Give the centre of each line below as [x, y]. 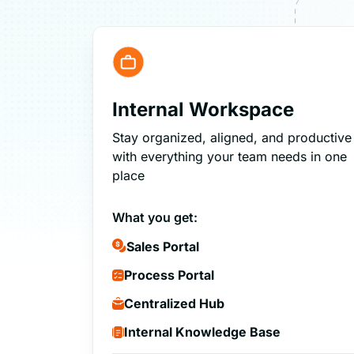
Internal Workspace [203, 110]
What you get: [155, 218]
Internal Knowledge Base [203, 332]
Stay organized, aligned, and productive [232, 138]
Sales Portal [163, 247]
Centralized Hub [175, 304]
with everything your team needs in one [230, 157]
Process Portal [169, 275]
